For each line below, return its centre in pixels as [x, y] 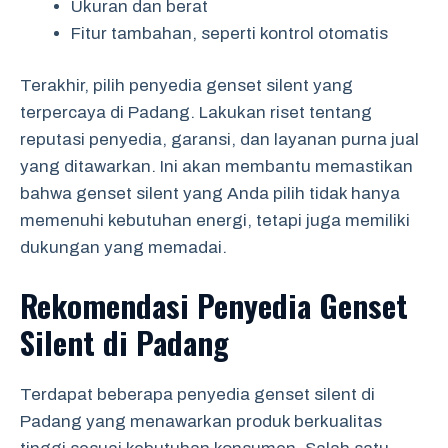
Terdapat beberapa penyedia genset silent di [197, 394]
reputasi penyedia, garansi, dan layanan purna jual [219, 139]
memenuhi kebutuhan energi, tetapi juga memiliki [215, 220]
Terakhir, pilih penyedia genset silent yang [186, 85]
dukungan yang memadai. [123, 247]
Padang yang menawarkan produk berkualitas [201, 421]
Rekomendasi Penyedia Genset [214, 304]
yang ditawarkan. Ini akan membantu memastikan [216, 166]
